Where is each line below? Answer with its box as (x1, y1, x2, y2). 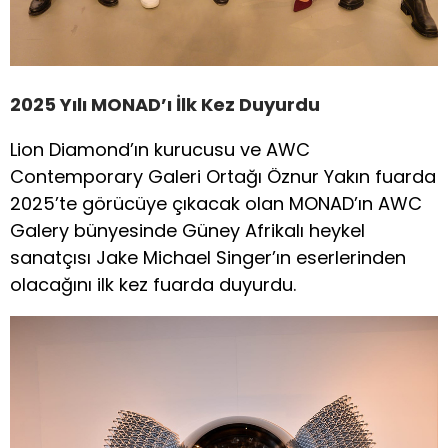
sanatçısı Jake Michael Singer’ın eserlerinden (10, 244, 406, 270)
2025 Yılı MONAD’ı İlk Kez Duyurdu (10, 91, 320, 117)
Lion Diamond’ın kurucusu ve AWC (10, 136, 310, 162)
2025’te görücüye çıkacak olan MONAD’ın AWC (10, 190, 422, 216)
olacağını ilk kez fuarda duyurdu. (10, 271, 296, 297)
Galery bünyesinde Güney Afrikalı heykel (10, 217, 365, 243)
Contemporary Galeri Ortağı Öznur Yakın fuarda (10, 163, 436, 189)
